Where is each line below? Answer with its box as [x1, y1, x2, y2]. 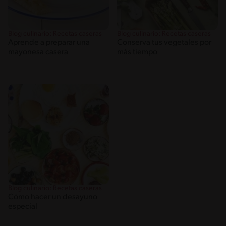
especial [8, 202, 37, 211]
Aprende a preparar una [8, 39, 90, 47]
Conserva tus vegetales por [117, 39, 211, 47]
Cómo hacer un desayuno [8, 193, 97, 201]
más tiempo [117, 48, 157, 57]
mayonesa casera [8, 48, 68, 57]
